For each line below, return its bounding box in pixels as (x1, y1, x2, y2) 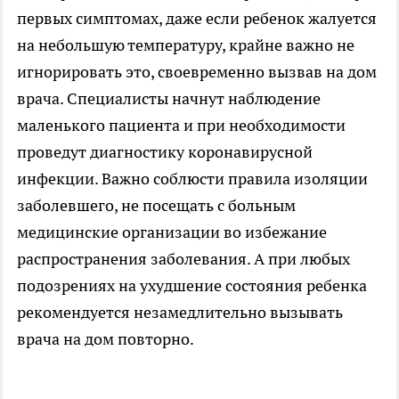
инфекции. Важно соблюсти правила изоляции (17, 167, 368, 189)
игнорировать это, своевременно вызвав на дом (17, 61, 377, 82)
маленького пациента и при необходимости (17, 114, 346, 135)
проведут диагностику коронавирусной (17, 141, 313, 162)
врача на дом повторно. (17, 328, 197, 349)
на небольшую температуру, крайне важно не (17, 34, 354, 55)
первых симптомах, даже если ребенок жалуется (17, 7, 377, 28)
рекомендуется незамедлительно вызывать (17, 301, 343, 322)
